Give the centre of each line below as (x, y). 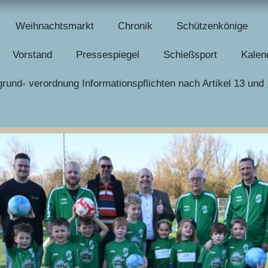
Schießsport (190, 55)
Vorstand (32, 55)
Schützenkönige (212, 26)
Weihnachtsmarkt (55, 26)
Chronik (135, 26)
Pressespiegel (108, 55)
